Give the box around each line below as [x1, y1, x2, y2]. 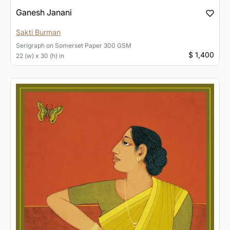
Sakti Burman [16, 28, 61, 37]
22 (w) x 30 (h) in [16, 52, 64, 60]
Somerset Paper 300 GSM [55, 42, 131, 50]
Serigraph [16, 42, 45, 50]
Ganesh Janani [16, 7, 72, 18]
